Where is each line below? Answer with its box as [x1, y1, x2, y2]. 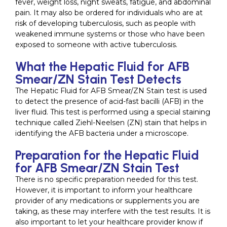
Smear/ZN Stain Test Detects [15, 71, 181, 87]
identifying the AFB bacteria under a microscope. [15, 129, 188, 138]
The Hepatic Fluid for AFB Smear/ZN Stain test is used [15, 86, 207, 96]
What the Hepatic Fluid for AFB [15, 59, 190, 74]
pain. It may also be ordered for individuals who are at [15, 8, 203, 18]
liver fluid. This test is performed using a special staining [15, 107, 210, 117]
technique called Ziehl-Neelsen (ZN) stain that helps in [15, 118, 207, 128]
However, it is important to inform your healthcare [15, 185, 193, 195]
